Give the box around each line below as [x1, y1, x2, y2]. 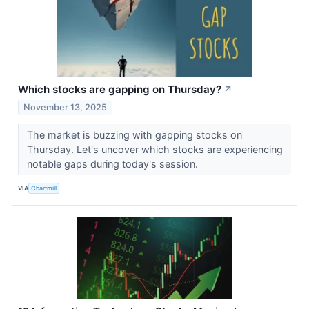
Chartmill [31, 184, 57, 192]
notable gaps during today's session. [26, 157, 201, 170]
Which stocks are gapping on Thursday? [18, 83, 221, 97]
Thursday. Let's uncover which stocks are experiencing [26, 143, 283, 155]
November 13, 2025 [23, 101, 108, 112]
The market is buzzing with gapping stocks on [26, 128, 242, 141]
